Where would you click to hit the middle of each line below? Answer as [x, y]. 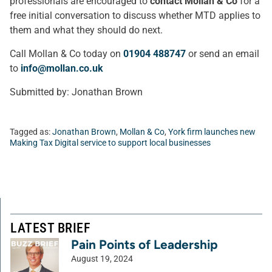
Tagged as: [31, 132]
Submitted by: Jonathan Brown [76, 92]
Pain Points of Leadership [144, 244]
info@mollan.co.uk [62, 68]
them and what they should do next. [86, 30]
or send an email [223, 54]
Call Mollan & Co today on [66, 54]
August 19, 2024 [102, 259]
